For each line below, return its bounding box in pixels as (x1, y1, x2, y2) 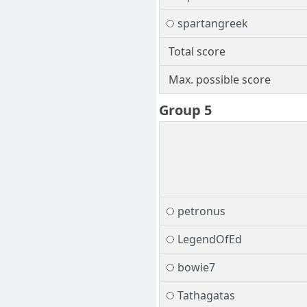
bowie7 (177, 260, 215, 275)
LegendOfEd (177, 232, 242, 247)
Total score (168, 44, 225, 60)
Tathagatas (177, 288, 235, 304)
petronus (177, 204, 225, 219)
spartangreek (177, 16, 248, 32)
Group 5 (159, 101, 212, 120)
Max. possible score (168, 72, 271, 88)
